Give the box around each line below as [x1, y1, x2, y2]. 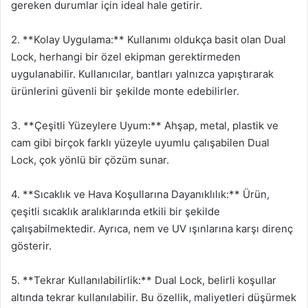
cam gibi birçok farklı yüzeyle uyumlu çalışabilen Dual [11, 135, 269, 149]
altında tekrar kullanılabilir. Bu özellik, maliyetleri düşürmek [11, 290, 296, 304]
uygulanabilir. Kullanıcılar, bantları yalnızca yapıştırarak [11, 67, 274, 80]
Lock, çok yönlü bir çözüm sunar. [11, 153, 169, 166]
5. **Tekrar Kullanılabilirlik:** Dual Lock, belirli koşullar [11, 273, 276, 287]
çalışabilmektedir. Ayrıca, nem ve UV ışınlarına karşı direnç [11, 221, 293, 235]
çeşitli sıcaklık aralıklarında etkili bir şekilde [11, 204, 220, 218]
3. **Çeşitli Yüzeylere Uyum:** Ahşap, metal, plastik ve [11, 118, 278, 132]
